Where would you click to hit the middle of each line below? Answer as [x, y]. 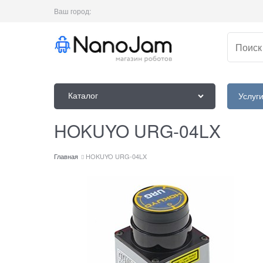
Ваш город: [73, 11]
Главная [66, 156]
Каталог [83, 95]
